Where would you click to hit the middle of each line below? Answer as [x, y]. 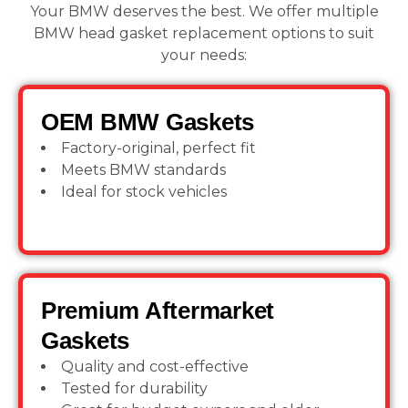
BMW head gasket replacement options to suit [204, 33]
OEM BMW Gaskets [148, 122]
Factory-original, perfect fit [158, 148]
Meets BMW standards [143, 170]
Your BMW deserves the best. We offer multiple [204, 11]
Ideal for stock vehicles [144, 192]
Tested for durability [134, 388]
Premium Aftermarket [158, 311]
